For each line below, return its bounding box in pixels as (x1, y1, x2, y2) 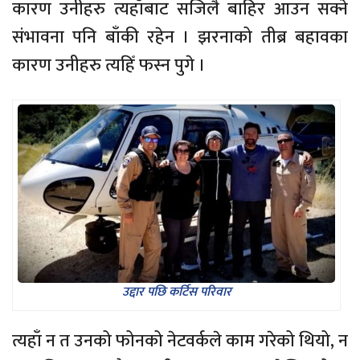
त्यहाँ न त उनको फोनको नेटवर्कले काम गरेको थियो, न (12, 325, 348, 356)
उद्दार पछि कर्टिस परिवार (121, 280, 231, 303)
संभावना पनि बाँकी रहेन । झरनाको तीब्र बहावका (12, 22, 348, 52)
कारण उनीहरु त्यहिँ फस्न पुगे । (12, 50, 206, 80)
